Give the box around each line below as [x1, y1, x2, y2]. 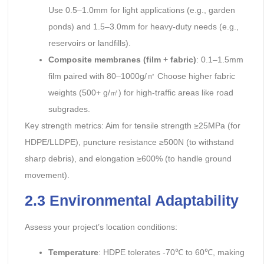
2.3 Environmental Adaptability [24, 192, 239, 209]
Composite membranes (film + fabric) [48, 55, 196, 65]
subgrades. [48, 104, 90, 114]
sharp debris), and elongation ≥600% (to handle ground [24, 154, 232, 164]
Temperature [48, 247, 98, 257]
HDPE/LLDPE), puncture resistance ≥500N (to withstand [24, 137, 234, 147]
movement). [24, 170, 70, 180]
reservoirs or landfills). [48, 38, 131, 48]
